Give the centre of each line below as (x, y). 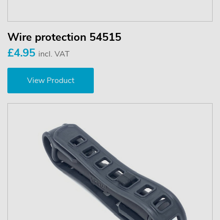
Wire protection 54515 (64, 38)
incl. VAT (54, 54)
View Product (51, 81)
